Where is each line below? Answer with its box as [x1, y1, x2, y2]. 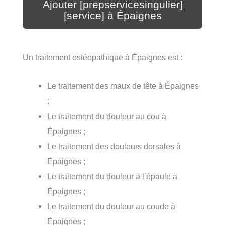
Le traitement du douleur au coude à [47, 201, 176, 211]
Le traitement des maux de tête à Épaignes [47, 81, 199, 90]
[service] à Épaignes [63, 9, 162, 22]
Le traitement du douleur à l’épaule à [47, 171, 178, 181]
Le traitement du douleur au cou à [47, 111, 167, 121]
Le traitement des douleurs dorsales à [47, 141, 181, 151]
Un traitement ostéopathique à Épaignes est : [23, 53, 182, 62]
